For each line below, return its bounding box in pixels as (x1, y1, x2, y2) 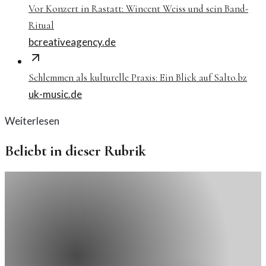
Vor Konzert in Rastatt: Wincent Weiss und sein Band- (28, 2, 248, 15)
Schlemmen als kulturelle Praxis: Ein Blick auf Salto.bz (28, 71, 247, 84)
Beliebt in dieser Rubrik (5, 141, 146, 160)
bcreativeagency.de (28, 36, 116, 49)
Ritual (28, 19, 54, 32)
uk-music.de (28, 88, 82, 101)
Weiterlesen (5, 115, 59, 128)
